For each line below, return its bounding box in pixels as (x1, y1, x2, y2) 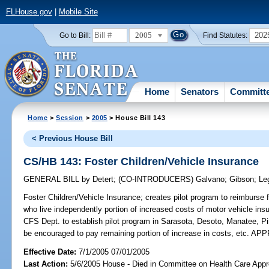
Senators (181, 86, 219, 97)
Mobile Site (58, 7, 98, 17)
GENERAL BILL (23, 175, 82, 184)
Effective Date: (23, 247, 79, 256)
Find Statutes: (203, 31, 248, 39)
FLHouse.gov (5, 7, 52, 17)
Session (56, 113, 84, 121)
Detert (90, 175, 114, 184)
